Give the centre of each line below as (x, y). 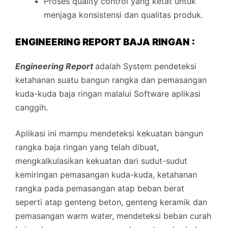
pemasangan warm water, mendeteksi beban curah (113, 216)
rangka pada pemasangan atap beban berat (100, 188)
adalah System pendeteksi (146, 66)
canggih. (32, 107)
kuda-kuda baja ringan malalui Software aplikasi (108, 93)
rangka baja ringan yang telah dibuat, (87, 147)
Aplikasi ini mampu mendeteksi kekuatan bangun (109, 133)
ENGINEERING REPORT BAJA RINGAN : (105, 42)
